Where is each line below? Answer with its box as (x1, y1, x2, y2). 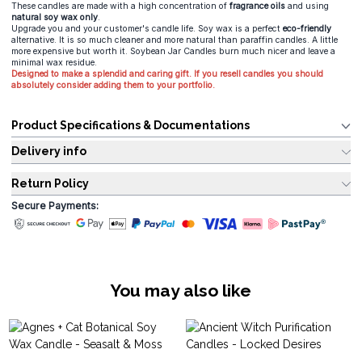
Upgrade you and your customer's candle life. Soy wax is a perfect (11, 23, 280, 35)
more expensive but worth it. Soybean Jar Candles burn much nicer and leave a (11, 46, 335, 57)
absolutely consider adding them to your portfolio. (11, 80, 215, 91)
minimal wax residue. (11, 57, 97, 69)
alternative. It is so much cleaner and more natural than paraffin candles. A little (11, 35, 338, 46)
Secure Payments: (11, 199, 99, 212)
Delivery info (11, 145, 86, 158)
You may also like (111, 280, 251, 301)
